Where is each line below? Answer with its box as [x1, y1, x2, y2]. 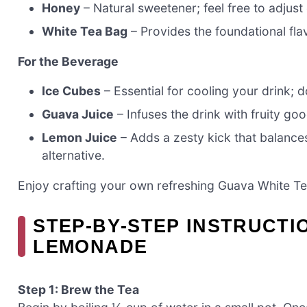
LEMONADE [33, 235, 148, 257]
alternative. [42, 148, 106, 163]
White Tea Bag [42, 24, 128, 39]
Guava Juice [42, 107, 114, 122]
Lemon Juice [42, 130, 118, 145]
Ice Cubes [42, 84, 101, 99]
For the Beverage [18, 53, 119, 69]
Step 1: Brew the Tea [18, 282, 139, 297]
